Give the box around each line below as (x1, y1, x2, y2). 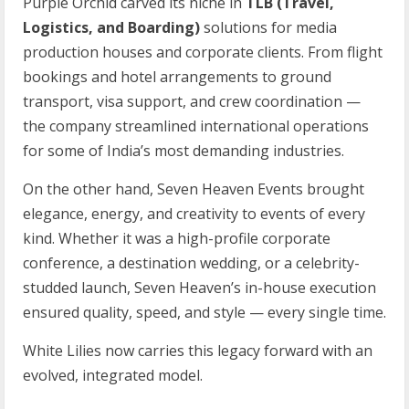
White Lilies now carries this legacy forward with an (23, 340, 372, 361)
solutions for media (204, 16, 337, 37)
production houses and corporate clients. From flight (23, 41, 383, 62)
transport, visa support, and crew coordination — (23, 90, 361, 111)
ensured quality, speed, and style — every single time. (23, 301, 386, 322)
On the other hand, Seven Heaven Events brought (23, 178, 364, 199)
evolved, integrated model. (23, 364, 203, 385)
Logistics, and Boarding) (23, 16, 204, 37)
